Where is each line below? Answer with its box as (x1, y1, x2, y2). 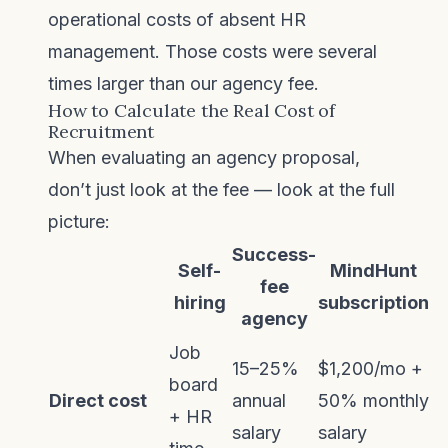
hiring (173, 292, 226, 313)
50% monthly (318, 390, 429, 411)
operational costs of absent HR (48, 9, 306, 30)
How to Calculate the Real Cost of (48, 99, 336, 122)
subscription (318, 292, 429, 313)
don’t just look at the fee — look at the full (48, 179, 395, 200)
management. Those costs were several (48, 41, 377, 62)
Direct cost (49, 390, 147, 411)
